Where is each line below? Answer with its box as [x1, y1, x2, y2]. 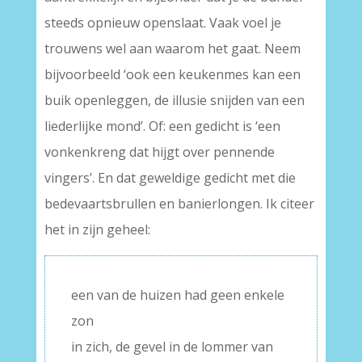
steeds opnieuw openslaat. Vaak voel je [44, 14, 281, 32]
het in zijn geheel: [44, 221, 150, 239]
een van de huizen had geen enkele [70, 286, 284, 305]
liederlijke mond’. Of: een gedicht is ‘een [44, 117, 280, 136]
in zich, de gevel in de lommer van [70, 338, 273, 356]
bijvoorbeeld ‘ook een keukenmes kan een [44, 65, 301, 84]
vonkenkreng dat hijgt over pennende [44, 143, 275, 162]
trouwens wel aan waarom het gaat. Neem [44, 40, 301, 58]
